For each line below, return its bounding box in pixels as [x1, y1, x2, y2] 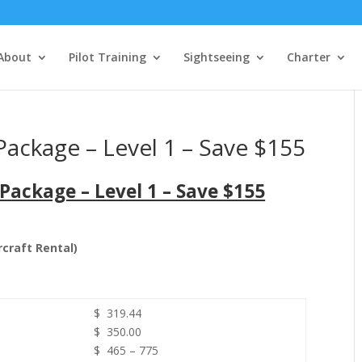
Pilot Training [68, 49, 146, 65]
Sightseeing [183, 49, 250, 65]
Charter [286, 49, 330, 65]
